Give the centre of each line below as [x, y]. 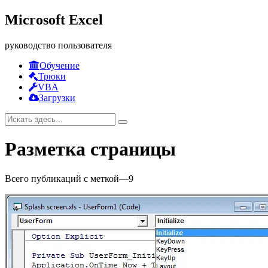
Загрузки [57, 98]
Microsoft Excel [54, 19]
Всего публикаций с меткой [62, 178]
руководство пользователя [58, 45]
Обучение [60, 65]
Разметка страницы [90, 149]
